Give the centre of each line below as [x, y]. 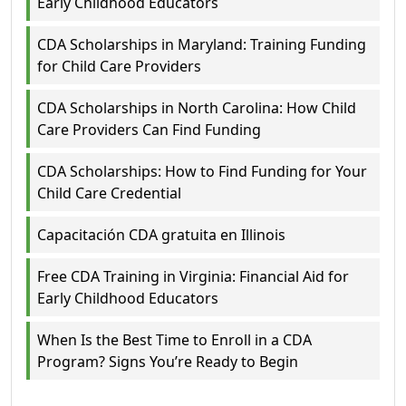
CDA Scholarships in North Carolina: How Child [197, 108]
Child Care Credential [109, 193]
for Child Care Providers [119, 67]
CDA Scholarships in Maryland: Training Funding [202, 45]
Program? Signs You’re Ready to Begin [168, 362]
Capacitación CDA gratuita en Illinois [161, 235]
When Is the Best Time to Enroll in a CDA [174, 340]
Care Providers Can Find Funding [149, 130]
